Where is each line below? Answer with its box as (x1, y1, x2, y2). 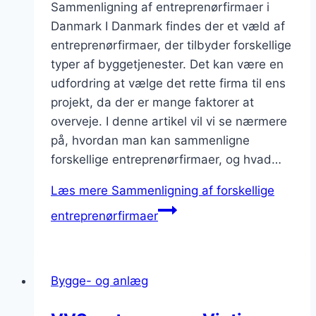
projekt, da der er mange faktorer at (51, 95, 254, 110)
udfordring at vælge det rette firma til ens (51, 76, 286, 91)
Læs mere (51, 183, 108, 198)
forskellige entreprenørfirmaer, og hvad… (51, 152, 281, 167)
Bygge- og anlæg (51, 274, 148, 288)
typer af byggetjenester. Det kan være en (51, 57, 284, 72)
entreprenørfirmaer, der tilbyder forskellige (51, 38, 291, 53)
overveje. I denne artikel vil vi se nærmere (51, 114, 287, 129)
